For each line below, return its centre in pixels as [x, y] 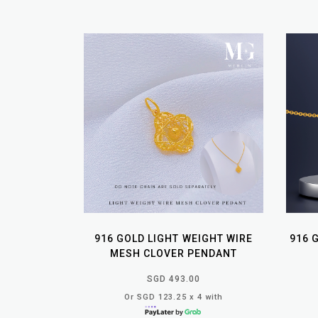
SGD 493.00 [174, 279]
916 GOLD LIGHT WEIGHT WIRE [174, 238]
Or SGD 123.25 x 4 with [174, 297]
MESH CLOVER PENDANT [174, 253]
